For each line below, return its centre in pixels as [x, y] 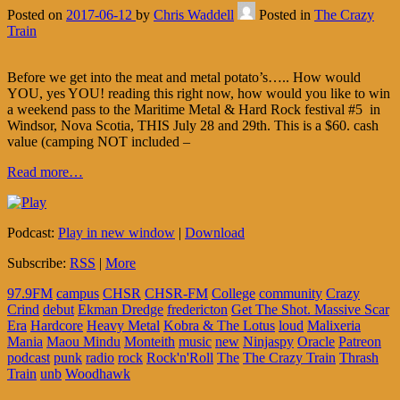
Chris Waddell [194, 14]
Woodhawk [98, 373]
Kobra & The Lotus [219, 325]
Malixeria [334, 325]
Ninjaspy [268, 341]
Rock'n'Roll [180, 357]
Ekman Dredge [121, 309]
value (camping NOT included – [99, 141]
